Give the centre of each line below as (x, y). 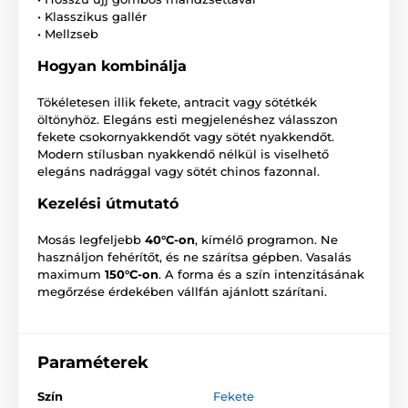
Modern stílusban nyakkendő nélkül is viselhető (183, 154)
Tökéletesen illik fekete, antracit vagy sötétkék (177, 102)
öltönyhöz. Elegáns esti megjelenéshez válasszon (188, 120)
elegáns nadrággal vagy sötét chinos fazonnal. (178, 172)
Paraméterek (93, 363)
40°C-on (170, 240)
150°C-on (132, 275)
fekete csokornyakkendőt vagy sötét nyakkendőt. (186, 137)
